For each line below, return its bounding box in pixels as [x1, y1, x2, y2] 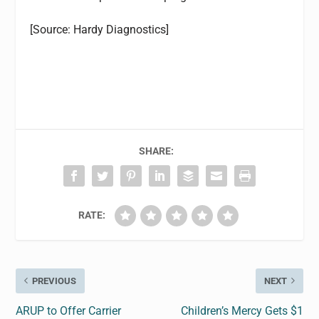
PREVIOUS [32, 275, 77, 286]
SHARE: [138, 145, 174, 157]
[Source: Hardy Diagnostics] [30, 23, 169, 37]
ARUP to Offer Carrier [16, 303, 122, 318]
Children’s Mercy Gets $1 [180, 303, 303, 318]
